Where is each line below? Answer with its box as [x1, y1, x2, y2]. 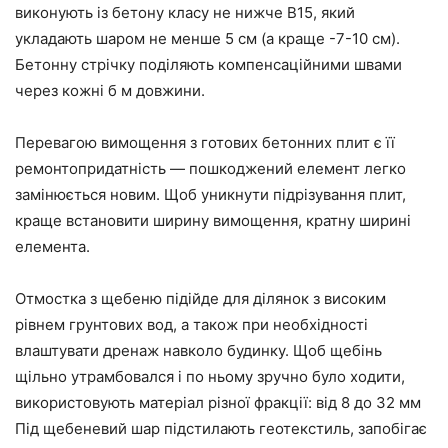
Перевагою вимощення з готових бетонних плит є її [15, 133, 395, 153]
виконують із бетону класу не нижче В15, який [15, 3, 355, 23]
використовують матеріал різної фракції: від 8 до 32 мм [15, 393, 421, 413]
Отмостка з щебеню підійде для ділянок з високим [15, 289, 386, 309]
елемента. [15, 237, 90, 257]
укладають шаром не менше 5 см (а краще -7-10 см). [15, 29, 400, 49]
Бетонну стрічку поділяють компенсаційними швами [15, 55, 402, 75]
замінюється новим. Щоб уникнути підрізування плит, [15, 185, 406, 205]
